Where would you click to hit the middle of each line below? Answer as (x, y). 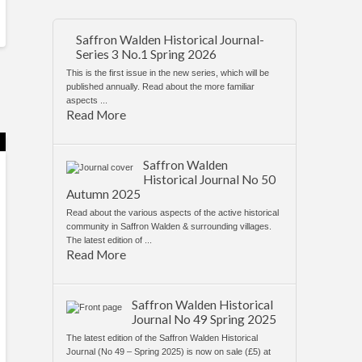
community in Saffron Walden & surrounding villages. (169, 226)
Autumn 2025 (104, 194)
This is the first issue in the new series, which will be (168, 72)
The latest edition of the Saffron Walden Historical (162, 337)
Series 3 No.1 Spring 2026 (146, 55)
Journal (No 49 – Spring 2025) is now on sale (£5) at (169, 351)
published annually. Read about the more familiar (161, 86)
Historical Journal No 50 (209, 179)
